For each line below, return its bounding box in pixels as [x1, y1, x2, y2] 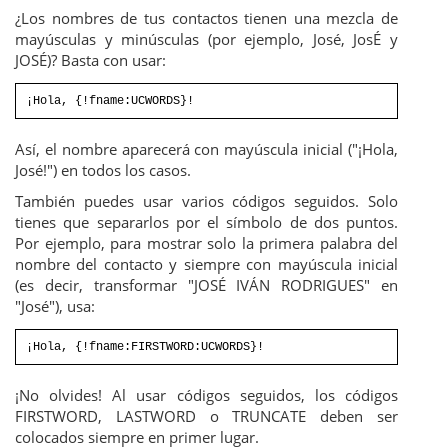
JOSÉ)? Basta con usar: [15, 50, 166, 71]
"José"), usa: [15, 296, 95, 317]
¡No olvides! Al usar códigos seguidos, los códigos [15, 385, 398, 406]
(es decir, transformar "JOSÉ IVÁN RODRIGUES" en [15, 275, 398, 296]
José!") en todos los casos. [15, 160, 191, 181]
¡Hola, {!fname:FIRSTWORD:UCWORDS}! [26, 340, 264, 355]
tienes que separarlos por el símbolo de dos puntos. [15, 212, 398, 233]
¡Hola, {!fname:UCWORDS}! [26, 94, 194, 109]
